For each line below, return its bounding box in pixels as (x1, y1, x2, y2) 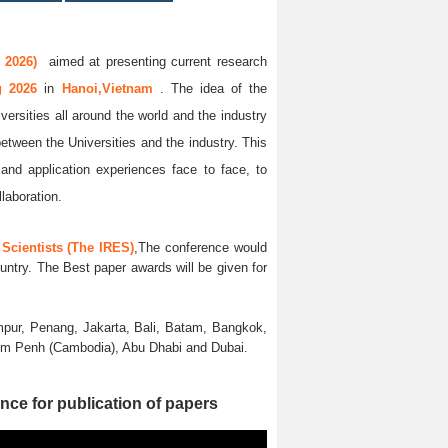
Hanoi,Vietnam (61, 81, 160, 96)
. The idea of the (159, 81, 268, 96)
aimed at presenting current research (37, 54, 268, 69)
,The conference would (134, 239, 267, 255)
